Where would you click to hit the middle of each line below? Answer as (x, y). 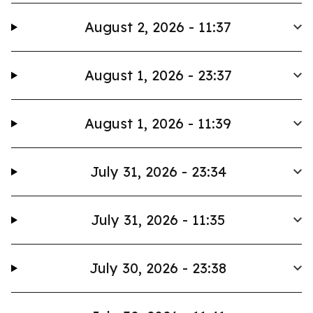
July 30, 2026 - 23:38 (158, 268)
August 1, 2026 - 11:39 (158, 123)
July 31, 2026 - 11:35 (158, 220)
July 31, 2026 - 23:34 (158, 172)
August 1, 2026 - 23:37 (158, 75)
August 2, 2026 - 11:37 (158, 27)
